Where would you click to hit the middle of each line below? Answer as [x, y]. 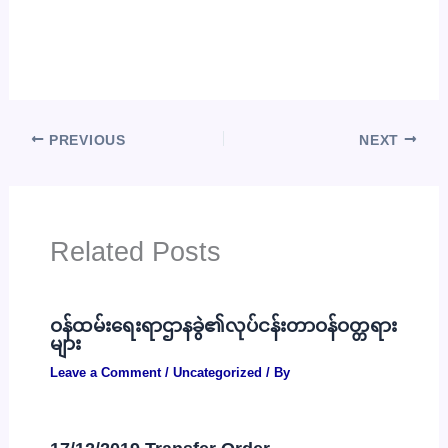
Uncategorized [217, 372]
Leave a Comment [105, 372]
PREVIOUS [85, 140]
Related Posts [135, 252]
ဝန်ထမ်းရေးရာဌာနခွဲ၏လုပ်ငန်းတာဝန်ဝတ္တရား [223, 326]
